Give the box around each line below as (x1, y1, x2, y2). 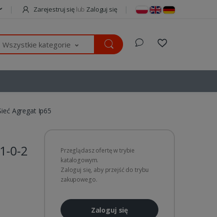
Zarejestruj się (32, 5, 76, 14)
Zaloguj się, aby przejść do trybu (61, 165, 149, 174)
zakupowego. (61, 175, 97, 184)
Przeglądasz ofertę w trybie (61, 146, 135, 155)
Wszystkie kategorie (2, 40, 71, 50)
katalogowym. (61, 155, 99, 164)
